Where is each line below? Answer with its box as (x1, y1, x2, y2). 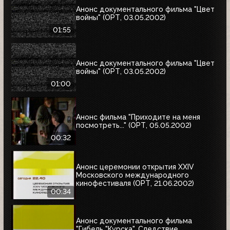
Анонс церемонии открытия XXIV (76, 162, 194, 171)
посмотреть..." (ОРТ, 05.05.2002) (76, 121, 191, 129)
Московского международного (76, 170, 189, 179)
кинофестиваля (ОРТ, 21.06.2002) (76, 179, 194, 187)
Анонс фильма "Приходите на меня (76, 112, 200, 121)
